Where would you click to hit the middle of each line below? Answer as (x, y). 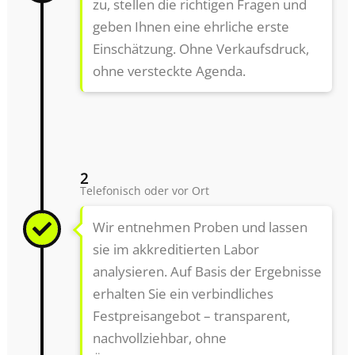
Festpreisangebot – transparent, (191, 316)
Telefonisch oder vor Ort (145, 191)
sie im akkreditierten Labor (176, 250)
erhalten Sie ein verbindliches (183, 294)
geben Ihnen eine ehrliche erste (191, 26)
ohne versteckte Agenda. (169, 71)
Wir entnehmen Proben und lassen (200, 227)
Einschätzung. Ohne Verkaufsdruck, (200, 48)
